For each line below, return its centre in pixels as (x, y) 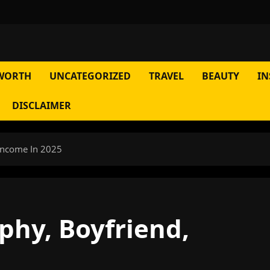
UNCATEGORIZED (90, 76)
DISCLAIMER (42, 105)
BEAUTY (221, 76)
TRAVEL (166, 76)
